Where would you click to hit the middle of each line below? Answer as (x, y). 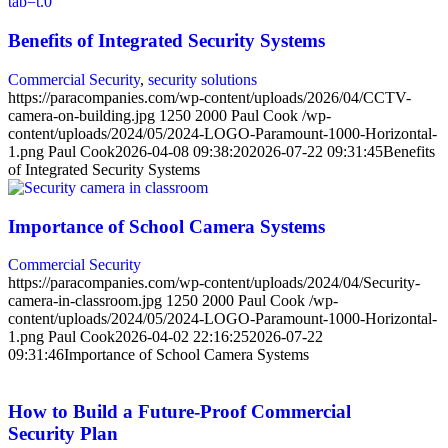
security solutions (202, 79)
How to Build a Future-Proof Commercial (179, 411)
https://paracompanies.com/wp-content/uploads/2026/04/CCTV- (209, 97)
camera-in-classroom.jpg (85, 301)
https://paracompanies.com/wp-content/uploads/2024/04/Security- (214, 283)
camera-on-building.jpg (81, 115)
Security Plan (63, 433)
